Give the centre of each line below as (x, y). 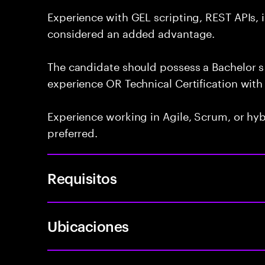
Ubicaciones (88, 226)
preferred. (73, 131)
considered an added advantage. (131, 32)
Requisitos (82, 178)
